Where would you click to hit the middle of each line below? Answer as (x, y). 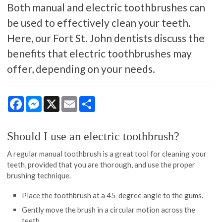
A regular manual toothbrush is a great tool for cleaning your (107, 153)
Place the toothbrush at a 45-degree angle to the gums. (113, 195)
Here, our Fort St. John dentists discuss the (106, 38)
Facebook (40, 100)
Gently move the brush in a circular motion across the (109, 210)
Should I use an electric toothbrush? (93, 136)
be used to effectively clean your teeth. (99, 22)
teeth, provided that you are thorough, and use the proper (101, 164)
